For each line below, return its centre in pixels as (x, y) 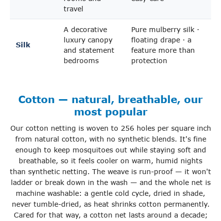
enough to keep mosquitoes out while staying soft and (110, 150)
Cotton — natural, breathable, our (110, 99)
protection (149, 61)
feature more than (163, 50)
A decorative (85, 30)
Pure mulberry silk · (165, 30)
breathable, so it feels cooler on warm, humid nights (110, 161)
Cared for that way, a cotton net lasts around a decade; (110, 215)
